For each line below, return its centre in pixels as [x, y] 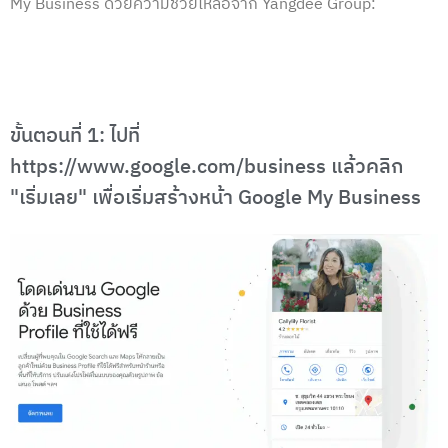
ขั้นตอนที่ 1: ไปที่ [75, 136]
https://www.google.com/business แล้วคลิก [206, 167]
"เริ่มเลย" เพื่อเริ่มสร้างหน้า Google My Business [215, 198]
